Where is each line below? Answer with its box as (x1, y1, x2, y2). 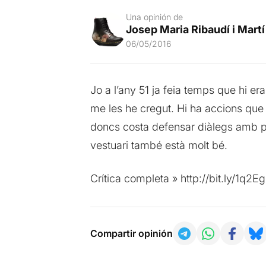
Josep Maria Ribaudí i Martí (125, 23, 265, 36)
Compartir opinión (90, 227, 173, 240)
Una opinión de (125, 11, 183, 22)
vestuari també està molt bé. (90, 138, 227, 151)
